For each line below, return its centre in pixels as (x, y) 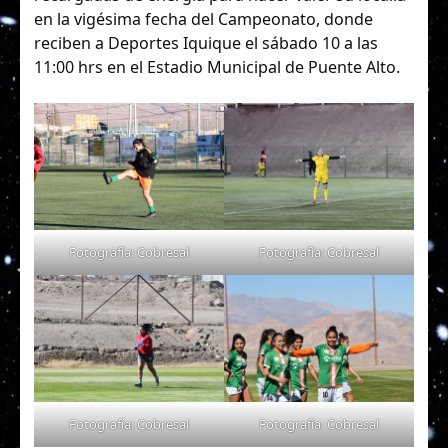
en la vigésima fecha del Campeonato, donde (203, 19)
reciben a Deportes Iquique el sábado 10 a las (206, 43)
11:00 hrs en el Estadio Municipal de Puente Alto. (217, 67)
